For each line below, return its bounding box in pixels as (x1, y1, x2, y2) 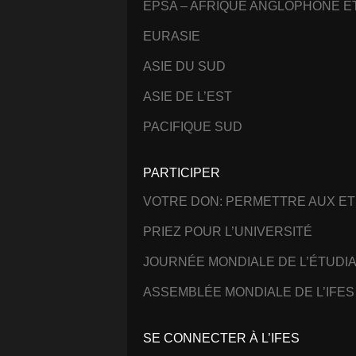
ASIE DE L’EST (143, 89, 232, 103)
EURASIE (143, 29, 200, 43)
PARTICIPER (143, 166, 220, 180)
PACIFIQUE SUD (143, 119, 242, 133)
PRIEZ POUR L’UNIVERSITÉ (143, 225, 312, 239)
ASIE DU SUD (143, 59, 226, 73)
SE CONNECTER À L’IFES (143, 331, 300, 346)
